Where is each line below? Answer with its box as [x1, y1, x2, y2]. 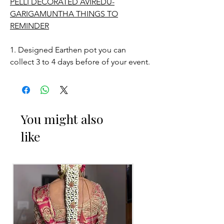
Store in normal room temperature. [10, 105, 134, 114]
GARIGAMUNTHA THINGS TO [10, 9, 118, 18]
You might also [21, 110, 103, 127]
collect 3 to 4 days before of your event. [10, 57, 150, 66]
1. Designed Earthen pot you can [10, 45, 126, 54]
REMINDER [10, 21, 49, 30]
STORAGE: [10, 81, 48, 90]
